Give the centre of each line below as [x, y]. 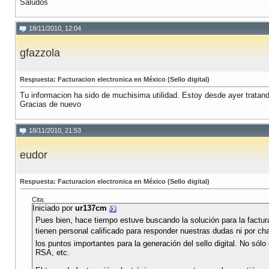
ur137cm [91, 208]
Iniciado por [54, 208]
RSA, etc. [53, 253]
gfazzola [40, 53]
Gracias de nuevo [50, 104]
